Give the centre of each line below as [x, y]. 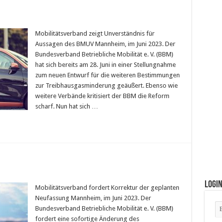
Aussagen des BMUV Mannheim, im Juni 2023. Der [105, 44]
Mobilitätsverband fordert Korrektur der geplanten [107, 188]
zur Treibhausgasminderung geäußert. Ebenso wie [106, 86]
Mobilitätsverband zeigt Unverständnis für [95, 34]
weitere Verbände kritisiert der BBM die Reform [102, 96]
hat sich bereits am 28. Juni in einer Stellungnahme [105, 65]
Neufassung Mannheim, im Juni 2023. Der [93, 198]
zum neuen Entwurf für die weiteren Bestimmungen [107, 75]
